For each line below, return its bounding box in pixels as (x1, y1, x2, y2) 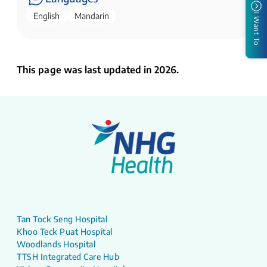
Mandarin (74, 11, 110, 21)
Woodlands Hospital (17, 239, 95, 250)
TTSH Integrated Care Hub (17, 252, 119, 262)
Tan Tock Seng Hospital (17, 214, 107, 225)
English (33, 11, 60, 21)
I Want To (252, 12, 261, 46)
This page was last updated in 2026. (17, 64, 179, 76)
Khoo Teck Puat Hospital (17, 226, 113, 237)
